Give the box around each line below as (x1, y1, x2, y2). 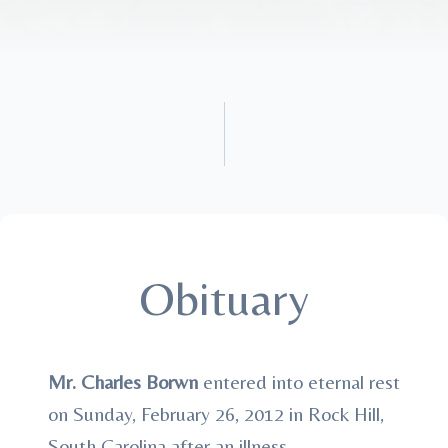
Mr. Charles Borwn (48, 370, 203, 393)
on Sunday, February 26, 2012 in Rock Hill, (48, 402, 384, 425)
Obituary (139, 270, 309, 326)
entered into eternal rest (203, 370, 400, 393)
